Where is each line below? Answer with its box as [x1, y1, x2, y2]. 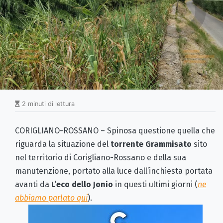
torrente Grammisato [111, 139, 192, 149]
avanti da [15, 179, 51, 189]
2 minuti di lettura [20, 100, 75, 108]
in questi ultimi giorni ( [113, 179, 198, 189]
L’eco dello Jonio [51, 179, 113, 189]
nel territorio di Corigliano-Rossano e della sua [15, 152, 186, 162]
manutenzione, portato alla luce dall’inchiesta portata [15, 166, 213, 176]
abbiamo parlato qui [15, 193, 88, 203]
